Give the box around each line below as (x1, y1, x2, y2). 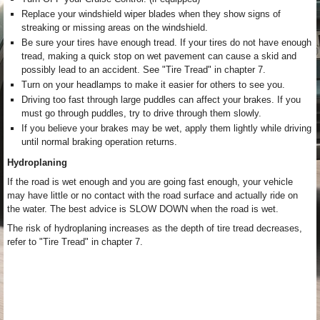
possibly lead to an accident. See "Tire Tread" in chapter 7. (21, 64, 266, 75)
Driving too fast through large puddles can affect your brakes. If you (21, 94, 301, 105)
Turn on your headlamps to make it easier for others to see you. (21, 79, 285, 90)
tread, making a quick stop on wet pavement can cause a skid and (21, 51, 296, 61)
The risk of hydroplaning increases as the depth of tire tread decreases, (7, 223, 302, 234)
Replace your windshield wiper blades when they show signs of (21, 9, 281, 19)
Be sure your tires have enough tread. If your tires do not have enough (21, 37, 311, 48)
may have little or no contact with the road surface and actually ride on (7, 190, 298, 201)
